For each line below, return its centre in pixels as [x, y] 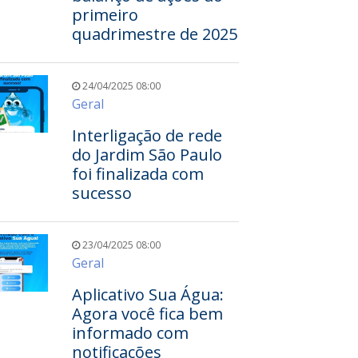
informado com [130, 333]
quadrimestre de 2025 [154, 34]
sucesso [101, 193]
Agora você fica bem [147, 314]
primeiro [105, 15]
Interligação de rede [147, 135]
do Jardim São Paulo [147, 155]
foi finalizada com [137, 174]
